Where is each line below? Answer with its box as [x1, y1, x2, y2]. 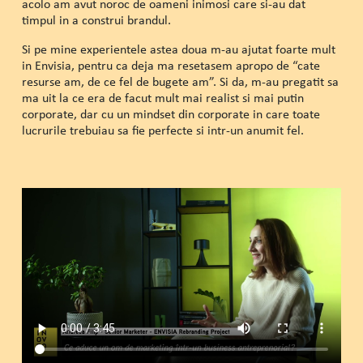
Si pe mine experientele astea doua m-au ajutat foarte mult [21, 40, 335, 58]
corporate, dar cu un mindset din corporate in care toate [21, 105, 320, 122]
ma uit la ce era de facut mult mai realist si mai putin [21, 88, 304, 106]
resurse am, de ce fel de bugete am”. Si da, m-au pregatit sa [21, 72, 339, 90]
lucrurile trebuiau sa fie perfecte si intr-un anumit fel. [21, 121, 304, 139]
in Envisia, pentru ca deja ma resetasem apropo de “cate [21, 56, 320, 74]
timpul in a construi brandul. [21, 11, 171, 28]
